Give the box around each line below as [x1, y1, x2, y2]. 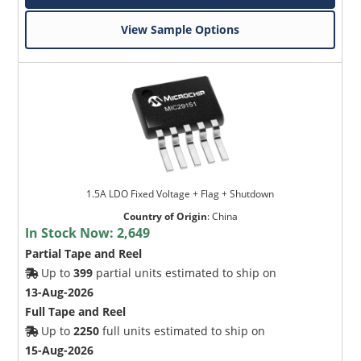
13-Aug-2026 [25, 284, 94, 300]
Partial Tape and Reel [25, 245, 143, 261]
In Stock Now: [25, 223, 118, 242]
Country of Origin [122, 209, 207, 223]
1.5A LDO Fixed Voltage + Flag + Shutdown [86, 186, 275, 201]
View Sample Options [121, 21, 240, 37]
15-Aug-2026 [25, 342, 94, 358]
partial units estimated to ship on [93, 264, 277, 280]
